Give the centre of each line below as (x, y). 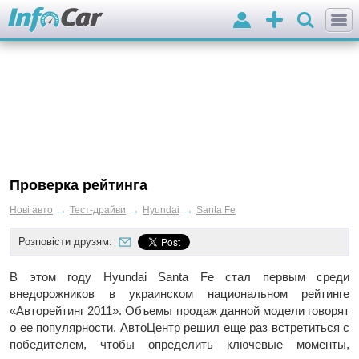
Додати (282, 38)
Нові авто (31, 210)
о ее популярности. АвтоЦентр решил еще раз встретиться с (179, 327)
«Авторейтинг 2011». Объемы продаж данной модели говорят (179, 310)
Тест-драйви (98, 210)
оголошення (295, 52)
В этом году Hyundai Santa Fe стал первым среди (179, 276)
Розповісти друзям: (65, 241)
